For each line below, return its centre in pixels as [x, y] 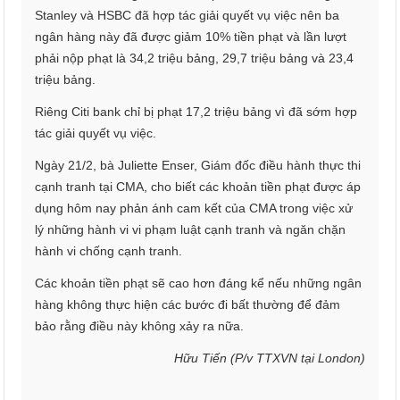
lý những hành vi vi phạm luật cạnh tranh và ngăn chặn [191, 230]
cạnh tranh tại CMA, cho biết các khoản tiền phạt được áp [198, 187]
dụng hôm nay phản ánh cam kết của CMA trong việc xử [194, 208]
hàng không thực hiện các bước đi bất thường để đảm [188, 305]
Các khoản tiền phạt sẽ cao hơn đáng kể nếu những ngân [199, 283]
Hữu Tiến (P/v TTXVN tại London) [269, 358]
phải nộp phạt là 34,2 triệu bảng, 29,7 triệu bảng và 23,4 [195, 58]
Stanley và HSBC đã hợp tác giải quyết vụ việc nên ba [187, 16]
